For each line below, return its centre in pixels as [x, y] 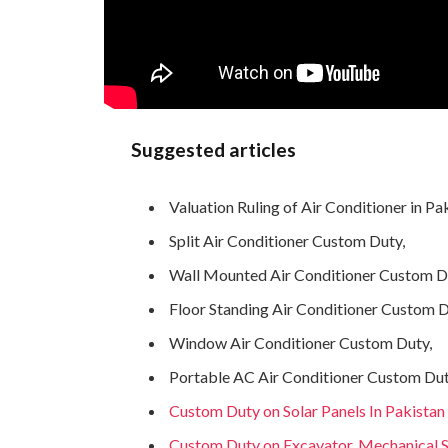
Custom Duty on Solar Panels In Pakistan [307, 410]
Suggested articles [214, 149]
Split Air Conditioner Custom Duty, [287, 240]
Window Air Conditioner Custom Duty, [301, 342]
